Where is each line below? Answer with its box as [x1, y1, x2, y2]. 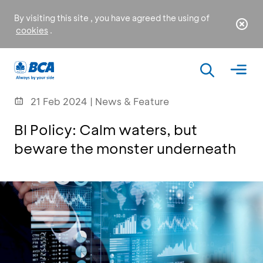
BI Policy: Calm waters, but [14, 120, 197, 139]
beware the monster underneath [14, 139, 236, 157]
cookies [16, 25, 48, 36]
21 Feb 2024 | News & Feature [31, 95, 169, 107]
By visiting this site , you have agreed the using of [14, 12, 210, 23]
